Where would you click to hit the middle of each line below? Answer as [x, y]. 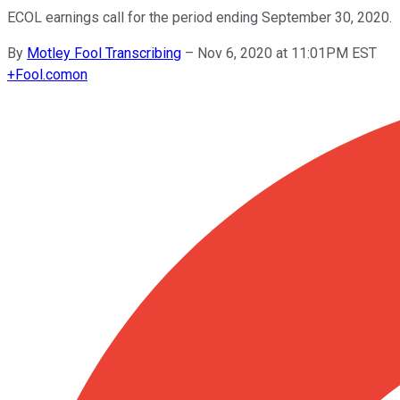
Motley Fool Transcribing [104, 53]
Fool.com [44, 74]
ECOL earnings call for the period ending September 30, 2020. [200, 17]
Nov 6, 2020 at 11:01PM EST [287, 53]
